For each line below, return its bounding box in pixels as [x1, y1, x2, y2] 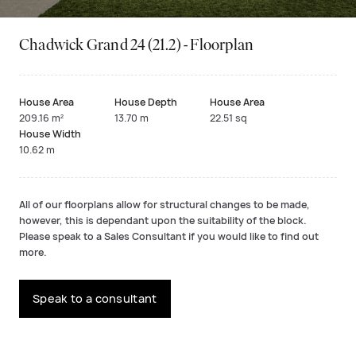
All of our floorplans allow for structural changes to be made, [19, 198, 310, 212]
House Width [19, 127, 81, 141]
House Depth [114, 95, 177, 110]
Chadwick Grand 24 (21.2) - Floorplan [19, 38, 254, 55]
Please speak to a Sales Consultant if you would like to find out [19, 230, 319, 244]
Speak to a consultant [33, 291, 157, 307]
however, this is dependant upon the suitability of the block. [19, 214, 307, 228]
